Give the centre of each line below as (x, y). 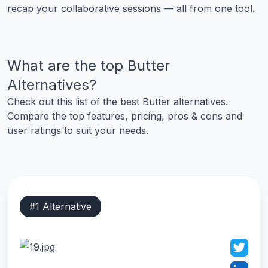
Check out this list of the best (75, 102)
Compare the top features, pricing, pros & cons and (125, 116)
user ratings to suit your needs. (78, 130)
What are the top (67, 66)
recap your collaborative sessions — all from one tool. (131, 8)
